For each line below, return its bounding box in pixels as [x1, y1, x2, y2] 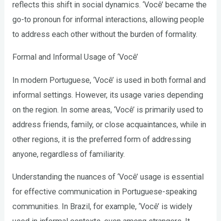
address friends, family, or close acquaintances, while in [12, 119, 207, 129]
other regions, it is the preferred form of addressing [12, 134, 191, 144]
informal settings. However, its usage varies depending [12, 90, 204, 100]
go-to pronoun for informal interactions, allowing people [12, 14, 205, 24]
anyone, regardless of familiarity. [12, 149, 125, 159]
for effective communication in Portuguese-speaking [12, 186, 197, 196]
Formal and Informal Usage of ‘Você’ [12, 52, 139, 62]
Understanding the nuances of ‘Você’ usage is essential [12, 172, 204, 182]
